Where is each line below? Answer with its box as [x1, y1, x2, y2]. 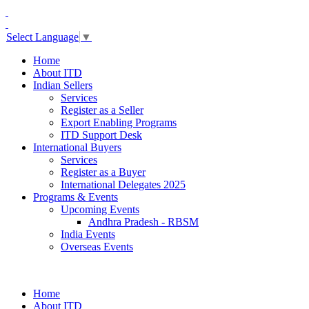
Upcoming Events [61, 203, 139, 216]
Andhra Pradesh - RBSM [88, 216, 199, 228]
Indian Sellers [33, 79, 92, 92]
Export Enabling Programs [61, 117, 177, 129]
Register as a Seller [61, 104, 143, 117]
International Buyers [33, 141, 121, 154]
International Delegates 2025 [61, 179, 186, 191]
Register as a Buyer [61, 166, 146, 179]
